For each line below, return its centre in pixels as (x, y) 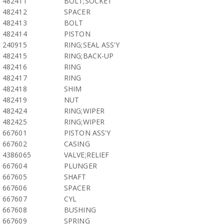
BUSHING (80, 210)
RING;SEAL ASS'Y (92, 45)
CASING (77, 144)
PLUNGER (80, 166)
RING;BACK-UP (89, 56)
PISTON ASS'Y (87, 133)
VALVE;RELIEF (87, 155)
